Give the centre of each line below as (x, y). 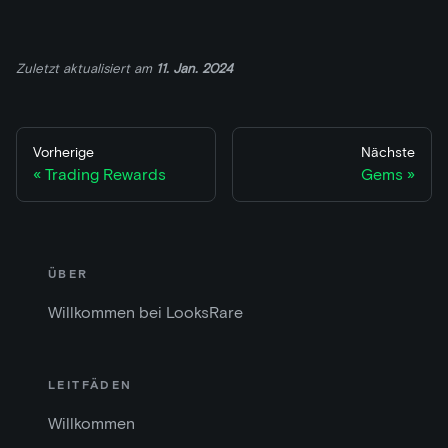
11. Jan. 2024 (194, 67)
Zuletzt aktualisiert (73, 67)
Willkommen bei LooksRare (145, 313)
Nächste (388, 152)
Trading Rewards (105, 174)
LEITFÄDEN (90, 385)
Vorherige (63, 152)
